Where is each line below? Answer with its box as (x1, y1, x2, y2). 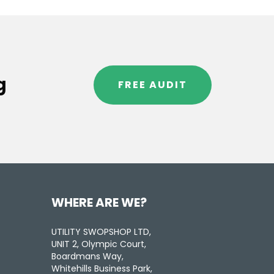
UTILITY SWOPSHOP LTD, (51, 226, 151, 239)
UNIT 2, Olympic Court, (51, 238, 146, 251)
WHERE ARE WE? (51, 194, 147, 212)
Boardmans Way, (51, 250, 124, 263)
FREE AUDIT (118, 78, 187, 92)
